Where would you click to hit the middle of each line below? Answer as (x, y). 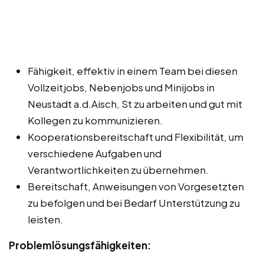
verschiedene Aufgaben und (95, 153)
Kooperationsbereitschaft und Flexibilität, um (136, 136)
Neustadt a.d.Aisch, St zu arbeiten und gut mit (135, 103)
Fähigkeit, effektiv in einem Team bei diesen (133, 70)
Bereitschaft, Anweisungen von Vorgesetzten (136, 186)
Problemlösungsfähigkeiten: (80, 245)
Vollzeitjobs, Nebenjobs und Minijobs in (121, 87)
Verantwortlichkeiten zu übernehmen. (118, 169)
